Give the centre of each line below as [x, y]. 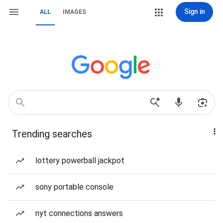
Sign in [194, 11]
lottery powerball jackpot [80, 161]
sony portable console [74, 187]
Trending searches [52, 134]
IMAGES [74, 12]
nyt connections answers [79, 213]
